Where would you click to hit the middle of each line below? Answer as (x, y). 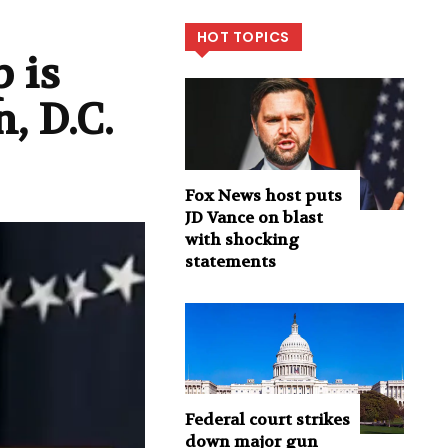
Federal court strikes (267, 420)
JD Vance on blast (253, 217)
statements (230, 261)
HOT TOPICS (243, 37)
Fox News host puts (263, 195)
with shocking (241, 239)
